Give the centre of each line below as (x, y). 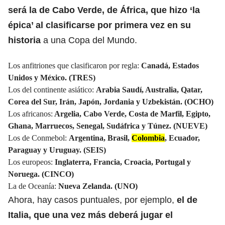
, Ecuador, (182, 138)
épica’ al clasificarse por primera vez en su (99, 25)
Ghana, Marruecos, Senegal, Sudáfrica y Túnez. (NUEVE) (108, 126)
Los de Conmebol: (37, 138)
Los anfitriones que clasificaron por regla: (75, 65)
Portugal (170, 162)
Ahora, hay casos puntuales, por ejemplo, (92, 200)
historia (24, 40)
